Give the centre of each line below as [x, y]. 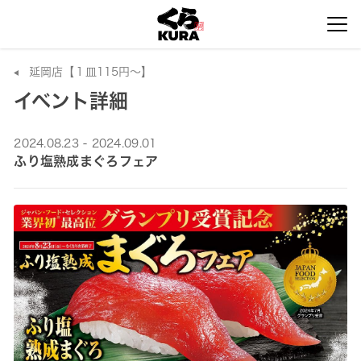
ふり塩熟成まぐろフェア [86, 161]
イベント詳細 [71, 101]
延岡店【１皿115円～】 [91, 72]
